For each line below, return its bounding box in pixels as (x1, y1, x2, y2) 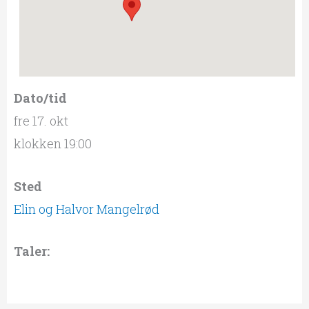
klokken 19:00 (13, 134, 92, 152)
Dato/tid (13, 89, 67, 106)
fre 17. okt (13, 112, 68, 129)
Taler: (13, 243, 50, 260)
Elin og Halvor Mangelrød (13, 200, 159, 217)
